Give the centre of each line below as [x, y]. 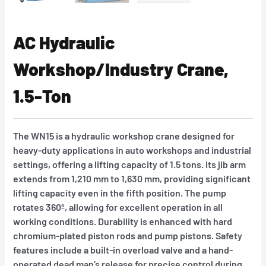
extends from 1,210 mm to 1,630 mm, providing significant [132, 178]
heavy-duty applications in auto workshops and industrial [132, 150]
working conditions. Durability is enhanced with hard [123, 221]
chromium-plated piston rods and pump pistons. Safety [128, 235]
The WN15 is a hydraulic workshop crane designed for [124, 135]
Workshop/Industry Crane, [121, 69]
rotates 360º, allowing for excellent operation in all [118, 207]
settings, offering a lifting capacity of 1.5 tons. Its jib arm [130, 164]
